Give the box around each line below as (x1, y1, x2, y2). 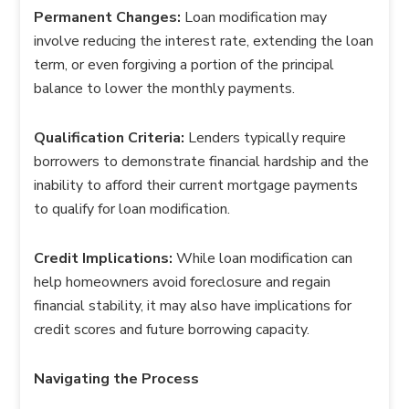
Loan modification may (181, 7, 328, 28)
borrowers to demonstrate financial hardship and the (34, 152, 370, 173)
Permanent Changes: (34, 7, 182, 28)
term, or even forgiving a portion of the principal (34, 55, 335, 76)
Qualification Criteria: (34, 128, 185, 149)
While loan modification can (173, 248, 353, 269)
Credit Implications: (34, 248, 173, 269)
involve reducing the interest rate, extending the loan (34, 31, 374, 52)
